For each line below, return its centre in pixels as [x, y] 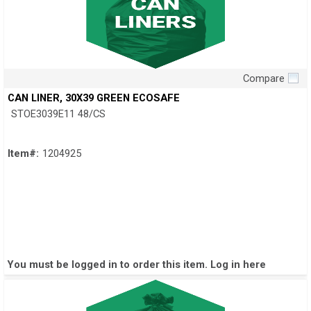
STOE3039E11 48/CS [58, 114]
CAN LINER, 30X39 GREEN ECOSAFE [94, 98]
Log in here [238, 265]
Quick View [155, 90]
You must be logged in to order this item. [109, 265]
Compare [264, 79]
